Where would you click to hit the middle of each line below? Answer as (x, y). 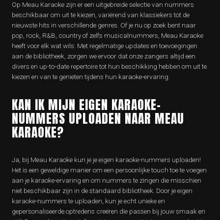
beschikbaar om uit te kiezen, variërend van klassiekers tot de (101, 15)
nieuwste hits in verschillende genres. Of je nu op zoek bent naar (104, 25)
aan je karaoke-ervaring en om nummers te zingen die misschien (107, 180)
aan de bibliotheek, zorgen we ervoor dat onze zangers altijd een (104, 56)
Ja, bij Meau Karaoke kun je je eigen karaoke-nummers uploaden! (106, 160)
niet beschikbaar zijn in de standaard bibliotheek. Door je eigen (102, 191)
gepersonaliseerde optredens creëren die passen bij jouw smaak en (109, 211)
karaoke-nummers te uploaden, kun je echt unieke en (88, 201)
